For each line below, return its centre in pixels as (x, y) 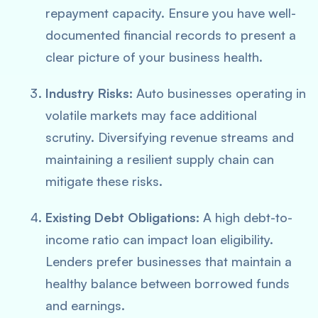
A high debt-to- (246, 217)
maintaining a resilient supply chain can (160, 159)
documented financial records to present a (171, 35)
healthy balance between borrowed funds (168, 283)
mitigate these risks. (104, 181)
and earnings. (85, 305)
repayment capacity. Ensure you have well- (171, 13)
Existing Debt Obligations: (122, 217)
